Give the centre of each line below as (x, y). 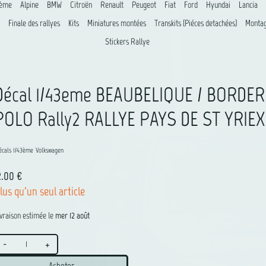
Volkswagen (50, 150)
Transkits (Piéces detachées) (195, 23)
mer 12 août (72, 216)
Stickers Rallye (127, 42)
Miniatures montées (116, 23)
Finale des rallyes (34, 23)
